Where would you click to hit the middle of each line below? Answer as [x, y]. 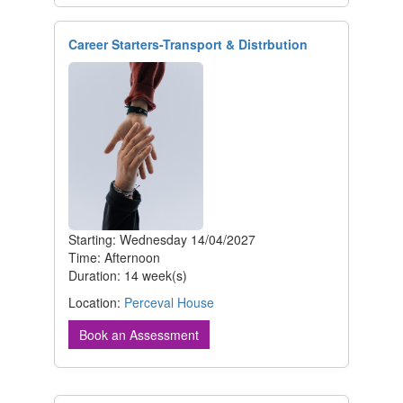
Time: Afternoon [114, 258]
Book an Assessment [139, 335]
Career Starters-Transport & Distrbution [188, 44]
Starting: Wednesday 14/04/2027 [162, 240]
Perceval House [169, 303]
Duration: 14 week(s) [128, 276]
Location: [96, 303]
